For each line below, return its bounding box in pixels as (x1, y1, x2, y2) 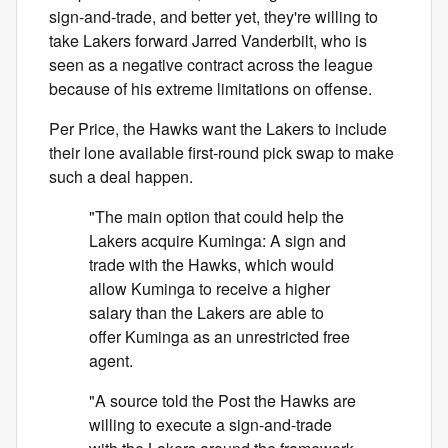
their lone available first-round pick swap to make (49, 141, 394, 164)
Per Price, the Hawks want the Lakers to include (49, 117, 387, 140)
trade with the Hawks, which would (89, 253, 334, 276)
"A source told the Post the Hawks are (89, 389, 356, 412)
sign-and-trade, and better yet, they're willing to (49, 5, 378, 28)
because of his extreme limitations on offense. (49, 77, 372, 100)
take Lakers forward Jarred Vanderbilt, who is (49, 29, 367, 52)
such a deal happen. (49, 165, 193, 188)
